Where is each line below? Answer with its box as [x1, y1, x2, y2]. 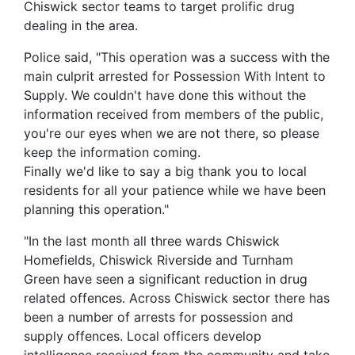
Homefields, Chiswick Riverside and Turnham [24, 251, 293, 268]
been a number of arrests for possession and [24, 308, 293, 325]
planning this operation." [24, 200, 169, 217]
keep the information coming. [24, 143, 200, 160]
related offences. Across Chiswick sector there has [24, 289, 330, 306]
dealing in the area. [24, 17, 138, 33]
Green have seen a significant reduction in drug [24, 270, 307, 287]
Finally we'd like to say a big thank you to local [24, 162, 307, 179]
